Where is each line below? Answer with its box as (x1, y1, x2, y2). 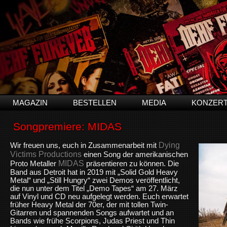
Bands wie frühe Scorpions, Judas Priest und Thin (10, 216, 175, 225)
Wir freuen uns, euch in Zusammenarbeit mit (10, 141, 159, 149)
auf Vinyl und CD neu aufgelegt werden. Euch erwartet (10, 192, 188, 201)
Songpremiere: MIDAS (13, 121, 122, 133)
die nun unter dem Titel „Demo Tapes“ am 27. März (10, 184, 178, 193)
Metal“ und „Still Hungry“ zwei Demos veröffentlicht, (10, 176, 180, 184)
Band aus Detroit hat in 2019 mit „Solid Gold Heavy (10, 168, 178, 176)
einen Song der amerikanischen (82, 150, 188, 159)
